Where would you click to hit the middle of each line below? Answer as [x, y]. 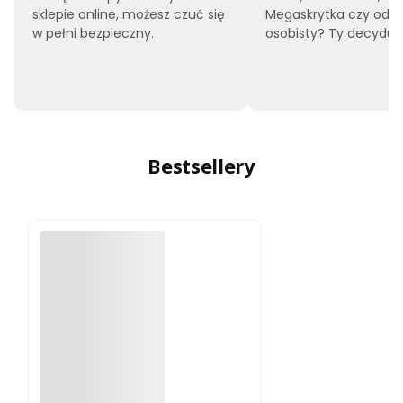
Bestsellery [201, 165]
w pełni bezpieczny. [93, 34]
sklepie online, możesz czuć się [129, 15]
